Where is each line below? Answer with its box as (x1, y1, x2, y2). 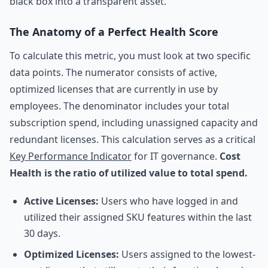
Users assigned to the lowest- (119, 248, 255, 261)
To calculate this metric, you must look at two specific (10, 49, 251, 62)
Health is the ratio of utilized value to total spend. (10, 166, 248, 179)
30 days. (24, 227, 60, 240)
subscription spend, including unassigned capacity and (10, 116, 258, 129)
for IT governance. (132, 150, 220, 163)
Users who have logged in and (99, 194, 238, 208)
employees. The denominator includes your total (10, 99, 229, 112)
